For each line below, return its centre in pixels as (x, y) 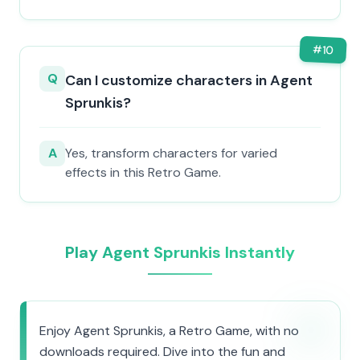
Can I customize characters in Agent (189, 80)
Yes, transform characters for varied (171, 153)
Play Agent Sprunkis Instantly (180, 252)
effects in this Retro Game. (143, 172)
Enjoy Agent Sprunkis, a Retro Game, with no (169, 331)
